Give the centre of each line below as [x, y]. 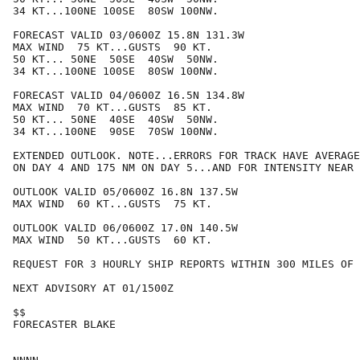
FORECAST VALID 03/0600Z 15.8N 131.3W [129, 35]
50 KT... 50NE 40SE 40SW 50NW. [116, 120]
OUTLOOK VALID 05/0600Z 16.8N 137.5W [125, 192]
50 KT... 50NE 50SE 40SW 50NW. [116, 59]
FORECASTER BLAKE [64, 325]
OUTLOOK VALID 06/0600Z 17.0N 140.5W [125, 228]
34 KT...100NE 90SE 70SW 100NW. [116, 132]
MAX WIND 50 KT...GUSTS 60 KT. [112, 240]
